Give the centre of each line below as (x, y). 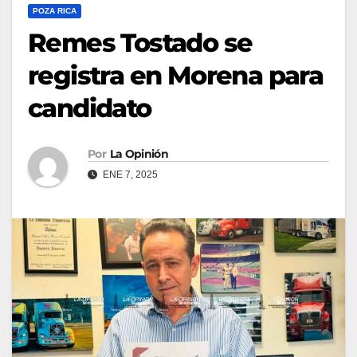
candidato (90, 108)
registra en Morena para (176, 75)
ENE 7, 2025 (129, 174)
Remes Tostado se (140, 42)
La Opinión (139, 153)
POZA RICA (55, 10)
